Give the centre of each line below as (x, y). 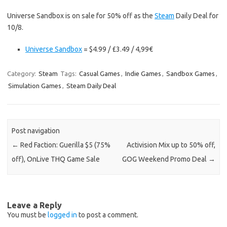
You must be (27, 215)
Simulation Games (35, 86)
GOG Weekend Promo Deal (165, 159)
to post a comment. (108, 215)
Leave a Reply (34, 205)
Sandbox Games (191, 73)
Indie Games (143, 73)
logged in (62, 215)
